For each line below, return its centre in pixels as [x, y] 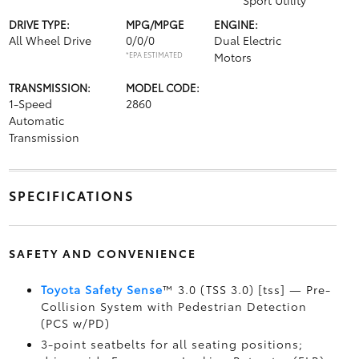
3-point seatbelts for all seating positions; [171, 344]
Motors [232, 57]
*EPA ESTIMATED [154, 54]
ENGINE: [236, 24]
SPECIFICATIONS [71, 195]
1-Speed [30, 103]
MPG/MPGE [155, 24]
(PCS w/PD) [75, 323]
